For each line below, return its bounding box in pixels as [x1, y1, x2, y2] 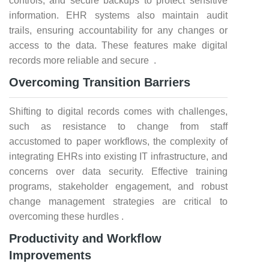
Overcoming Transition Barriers [9, 76, 190, 89]
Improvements [9, 249, 91, 262]
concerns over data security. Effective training [9, 166, 228, 177]
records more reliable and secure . [9, 55, 156, 65]
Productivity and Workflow [9, 232, 162, 245]
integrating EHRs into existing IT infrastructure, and [9, 151, 228, 162]
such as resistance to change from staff [9, 121, 228, 131]
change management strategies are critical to [9, 196, 228, 207]
